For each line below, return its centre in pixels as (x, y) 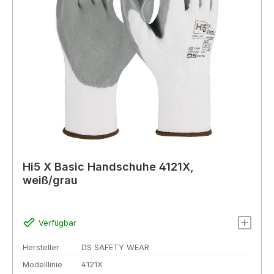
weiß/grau (50, 180)
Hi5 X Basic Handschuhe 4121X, (108, 166)
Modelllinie (43, 265)
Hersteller (41, 248)
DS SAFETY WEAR (115, 248)
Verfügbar (57, 223)
